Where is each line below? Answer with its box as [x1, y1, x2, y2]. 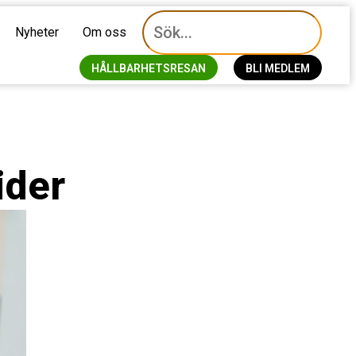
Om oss [82, 25, 126, 40]
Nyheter [14, 25, 59, 40]
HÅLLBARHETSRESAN [91, 62, 206, 75]
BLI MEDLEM [245, 62, 310, 75]
